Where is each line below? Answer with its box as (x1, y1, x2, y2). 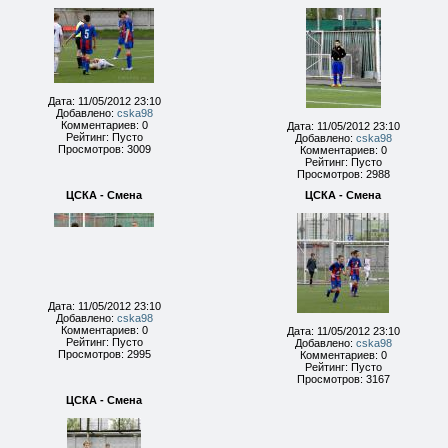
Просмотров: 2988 (296, 168, 390, 180)
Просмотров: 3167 (296, 373, 390, 385)
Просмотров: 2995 (57, 348, 151, 360)
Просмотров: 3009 (57, 143, 151, 155)
